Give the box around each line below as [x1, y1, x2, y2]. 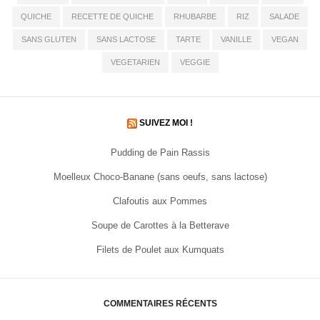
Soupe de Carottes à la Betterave [91, 220, 229, 231]
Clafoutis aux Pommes [113, 196, 207, 207]
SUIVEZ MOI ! [139, 118, 193, 129]
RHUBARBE [174, 12, 216, 21]
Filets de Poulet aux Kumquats [96, 244, 224, 256]
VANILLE [221, 35, 251, 44]
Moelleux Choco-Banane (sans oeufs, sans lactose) [53, 171, 267, 183]
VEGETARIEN [110, 58, 160, 67]
